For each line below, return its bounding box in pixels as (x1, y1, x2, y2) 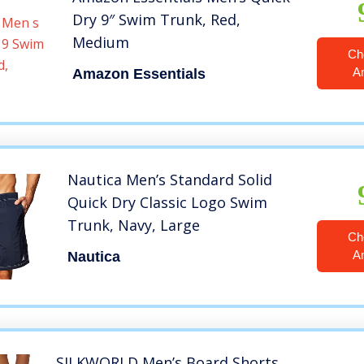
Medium (71, 32, 129, 53)
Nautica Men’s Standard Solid (67, 170, 273, 190)
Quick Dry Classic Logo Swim (67, 193, 268, 213)
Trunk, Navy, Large (67, 215, 201, 236)
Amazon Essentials (71, 66, 206, 83)
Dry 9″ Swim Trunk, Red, (71, 10, 240, 30)
